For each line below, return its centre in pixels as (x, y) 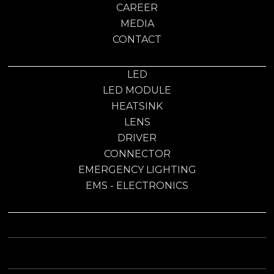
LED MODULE (137, 90)
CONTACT (137, 39)
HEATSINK (137, 106)
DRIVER (137, 138)
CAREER (137, 7)
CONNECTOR (137, 154)
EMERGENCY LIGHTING (137, 169)
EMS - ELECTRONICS (137, 185)
